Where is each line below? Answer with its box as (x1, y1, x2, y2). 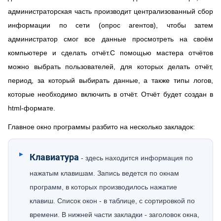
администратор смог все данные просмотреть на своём (8, 35, 213, 43)
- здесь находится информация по (81, 154, 193, 162)
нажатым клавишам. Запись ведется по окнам (30, 169, 179, 177)
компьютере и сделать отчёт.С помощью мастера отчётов (8, 49, 213, 57)
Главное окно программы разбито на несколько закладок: (8, 123, 195, 131)
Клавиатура (30, 152, 79, 162)
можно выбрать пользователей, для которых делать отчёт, (8, 63, 213, 71)
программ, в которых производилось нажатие (30, 183, 177, 191)
